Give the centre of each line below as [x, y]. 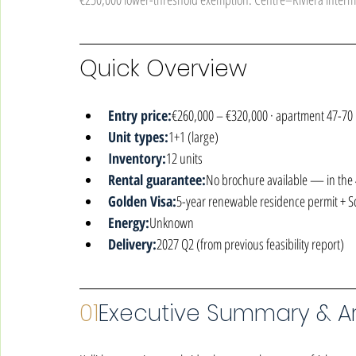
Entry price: [140, 115]
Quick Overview [163, 69]
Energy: [129, 222]
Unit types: [138, 137]
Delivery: [132, 244]
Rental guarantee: [157, 180]
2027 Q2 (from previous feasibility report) [250, 244]
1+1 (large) [193, 137]
